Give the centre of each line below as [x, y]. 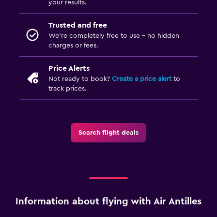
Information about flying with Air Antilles [108, 201]
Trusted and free [78, 25]
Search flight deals [108, 132]
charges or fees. [73, 45]
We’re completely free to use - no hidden [114, 36]
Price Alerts [69, 68]
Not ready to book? [80, 79]
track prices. [68, 88]
